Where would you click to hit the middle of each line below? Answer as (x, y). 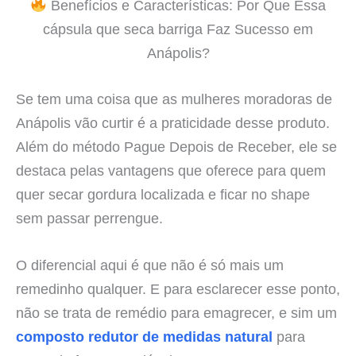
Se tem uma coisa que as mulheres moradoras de (174, 99)
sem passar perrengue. (89, 218)
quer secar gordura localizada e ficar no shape (163, 194)
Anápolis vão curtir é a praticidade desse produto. (173, 122)
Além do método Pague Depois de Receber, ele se (176, 146)
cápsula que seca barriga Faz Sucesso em (178, 29)
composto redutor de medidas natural (144, 336)
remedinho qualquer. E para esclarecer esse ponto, (178, 288)
